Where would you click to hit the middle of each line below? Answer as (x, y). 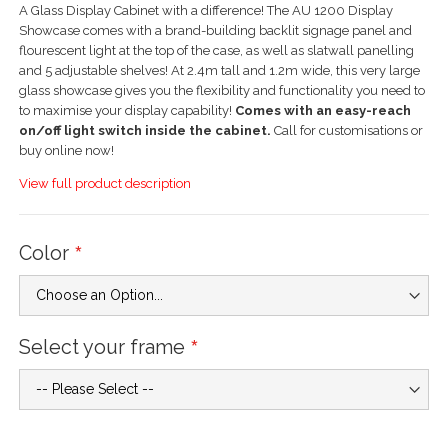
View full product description (105, 184)
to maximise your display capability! (127, 111)
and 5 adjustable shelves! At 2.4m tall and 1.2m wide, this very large (220, 71)
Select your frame (102, 348)
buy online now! (67, 151)
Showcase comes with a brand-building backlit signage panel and (216, 31)
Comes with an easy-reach (323, 111)
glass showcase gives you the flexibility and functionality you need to (222, 91)
